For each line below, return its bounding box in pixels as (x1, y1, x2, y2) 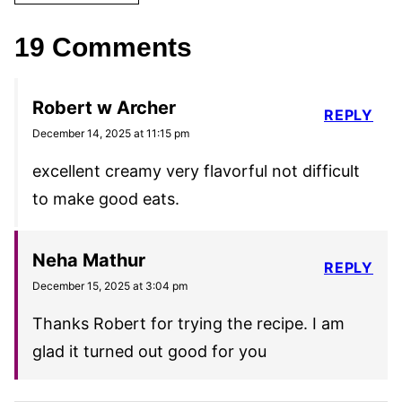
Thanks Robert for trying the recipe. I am (32, 314, 345, 334)
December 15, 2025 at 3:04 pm (32, 279, 188, 293)
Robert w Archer (32, 97, 176, 119)
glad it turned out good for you (32, 342, 267, 362)
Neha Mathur (32, 249, 145, 272)
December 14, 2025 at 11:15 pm (32, 127, 189, 141)
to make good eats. (32, 189, 179, 209)
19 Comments (14, 32, 192, 63)
